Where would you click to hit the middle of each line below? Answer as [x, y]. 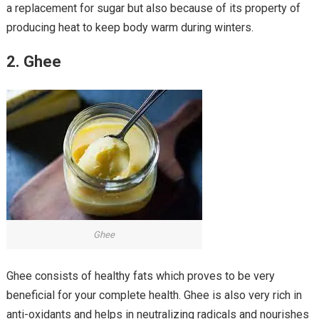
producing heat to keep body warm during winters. [130, 28]
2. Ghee [33, 62]
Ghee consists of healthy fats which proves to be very [140, 276]
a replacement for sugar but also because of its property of [153, 9]
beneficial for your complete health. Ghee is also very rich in [154, 296]
